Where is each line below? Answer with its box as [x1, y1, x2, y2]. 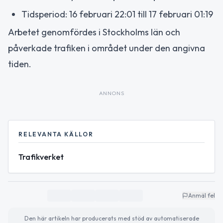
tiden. [8, 58, 31, 70]
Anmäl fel [188, 192, 215, 199]
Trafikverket [18, 152, 64, 162]
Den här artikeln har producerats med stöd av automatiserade [24, 215, 199, 222]
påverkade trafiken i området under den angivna [8, 42, 205, 54]
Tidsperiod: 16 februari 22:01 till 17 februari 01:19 [21, 8, 213, 20]
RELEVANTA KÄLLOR [18, 130, 94, 138]
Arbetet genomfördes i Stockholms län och [8, 26, 180, 38]
